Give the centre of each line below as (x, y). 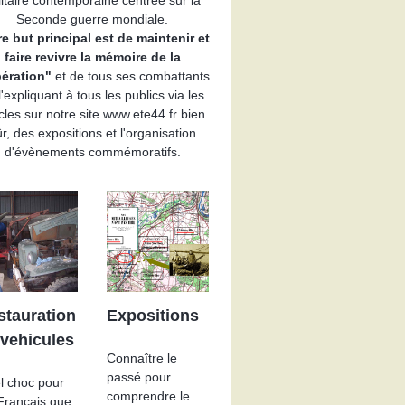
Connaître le (142, 358)
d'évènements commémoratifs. (92, 151)
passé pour (139, 377)
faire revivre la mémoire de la (92, 57)
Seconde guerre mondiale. (93, 19)
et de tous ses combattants (130, 75)
